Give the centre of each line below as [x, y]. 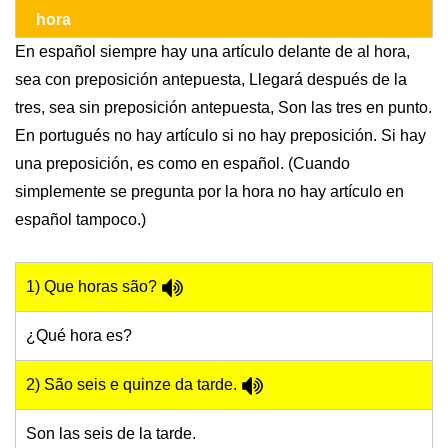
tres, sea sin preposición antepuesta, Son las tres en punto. [223, 108]
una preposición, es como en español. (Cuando [182, 164]
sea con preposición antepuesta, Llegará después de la [211, 80]
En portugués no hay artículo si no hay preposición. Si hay [220, 136]
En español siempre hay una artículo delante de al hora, [212, 52]
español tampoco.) [80, 220]
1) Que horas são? [93, 287]
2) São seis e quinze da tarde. [133, 385]
